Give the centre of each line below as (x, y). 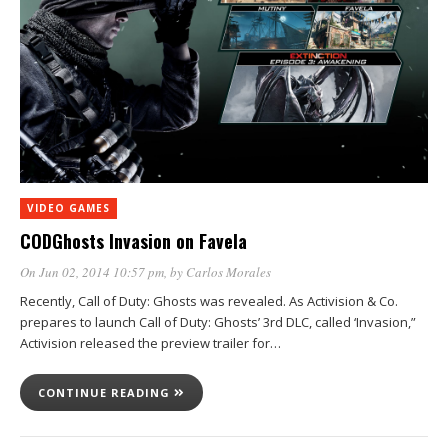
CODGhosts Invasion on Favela (133, 241)
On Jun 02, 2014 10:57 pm (92, 272)
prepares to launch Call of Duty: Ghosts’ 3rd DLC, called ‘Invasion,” (218, 322)
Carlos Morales (228, 272)
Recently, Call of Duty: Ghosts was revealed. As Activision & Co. (209, 301)
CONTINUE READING (106, 392)
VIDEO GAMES (68, 208)
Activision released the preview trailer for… (150, 343)
